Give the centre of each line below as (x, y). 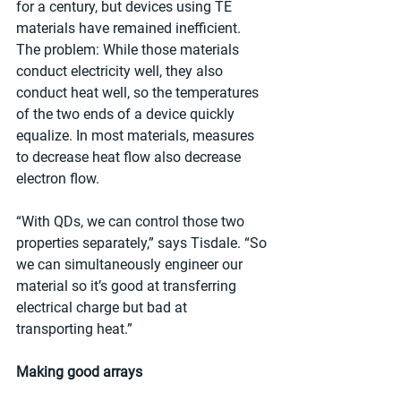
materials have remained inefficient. (130, 29)
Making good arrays (79, 372)
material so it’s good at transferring (128, 286)
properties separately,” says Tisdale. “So (143, 243)
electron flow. (58, 179)
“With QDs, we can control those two (132, 222)
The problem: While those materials (129, 50)
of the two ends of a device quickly (127, 115)
